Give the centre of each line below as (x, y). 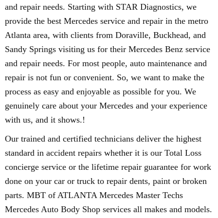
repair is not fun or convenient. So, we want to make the (105, 77)
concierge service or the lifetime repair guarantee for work (108, 167)
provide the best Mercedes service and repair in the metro (107, 21)
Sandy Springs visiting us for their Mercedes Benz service (108, 49)
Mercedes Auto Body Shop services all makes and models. (109, 209)
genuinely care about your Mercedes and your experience (106, 106)
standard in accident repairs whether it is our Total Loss (103, 153)
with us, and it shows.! (45, 120)
